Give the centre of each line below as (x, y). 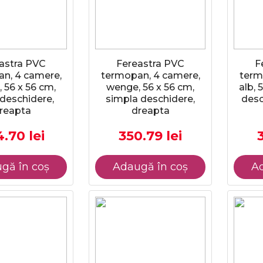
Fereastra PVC (150, 64)
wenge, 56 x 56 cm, (150, 87)
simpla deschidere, (150, 99)
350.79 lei (150, 136)
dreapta (150, 111)
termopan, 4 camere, (150, 75)
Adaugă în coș (150, 167)
